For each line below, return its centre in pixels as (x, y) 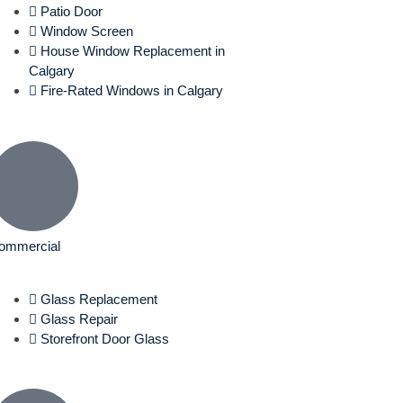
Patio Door (71, 11)
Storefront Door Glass (104, 338)
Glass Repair (79, 318)
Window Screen (86, 31)
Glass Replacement (99, 299)
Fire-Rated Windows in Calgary (131, 90)
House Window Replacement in (132, 51)
